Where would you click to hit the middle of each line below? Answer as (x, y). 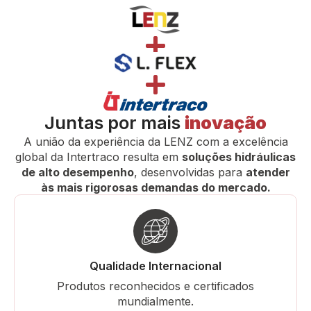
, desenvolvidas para (190, 173)
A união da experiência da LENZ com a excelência (155, 142)
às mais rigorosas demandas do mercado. (155, 188)
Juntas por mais (115, 123)
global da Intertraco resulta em (99, 157)
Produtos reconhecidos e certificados (155, 286)
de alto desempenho (77, 173)
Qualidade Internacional (155, 266)
